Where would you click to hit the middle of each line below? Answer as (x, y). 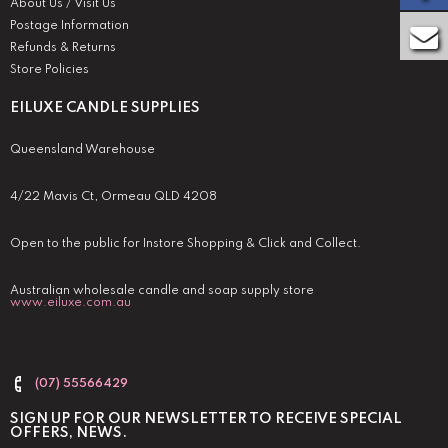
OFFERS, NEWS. (68, 433)
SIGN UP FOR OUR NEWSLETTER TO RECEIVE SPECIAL (206, 419)
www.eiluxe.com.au (70, 303)
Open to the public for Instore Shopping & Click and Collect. (185, 244)
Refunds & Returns (63, 48)
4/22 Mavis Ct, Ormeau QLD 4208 (113, 197)
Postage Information (69, 26)
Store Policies (49, 70)
